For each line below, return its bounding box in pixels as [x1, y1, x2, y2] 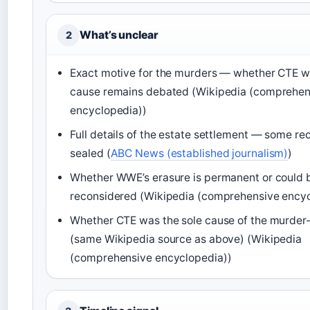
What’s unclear [80, 28, 158, 42]
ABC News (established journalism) [110, 147, 289, 161]
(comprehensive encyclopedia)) [70, 251, 232, 265]
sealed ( [70, 147, 111, 161]
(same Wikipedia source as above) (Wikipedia [70, 232, 302, 246]
